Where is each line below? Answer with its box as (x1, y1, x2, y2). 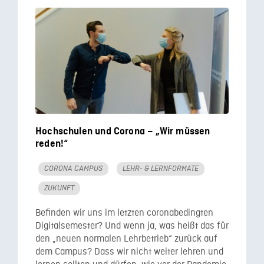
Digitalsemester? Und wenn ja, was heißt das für (35, 220, 229, 232)
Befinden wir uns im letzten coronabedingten (35, 207, 213, 219)
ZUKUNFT (44, 183, 74, 192)
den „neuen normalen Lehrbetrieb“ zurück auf (35, 233, 217, 245)
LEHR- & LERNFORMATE (123, 164, 199, 173)
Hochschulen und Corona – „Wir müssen (35, 126, 210, 137)
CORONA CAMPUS (44, 164, 103, 173)
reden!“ (35, 138, 68, 149)
